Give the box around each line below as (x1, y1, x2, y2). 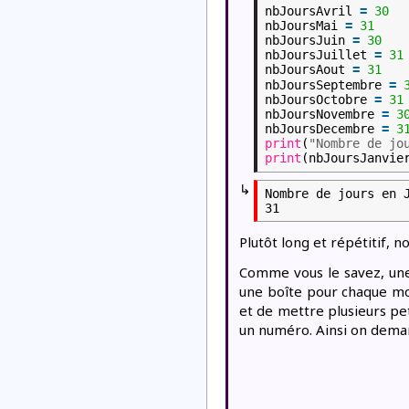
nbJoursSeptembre (265, 77, 389, 92)
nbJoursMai (265, 17, 345, 33)
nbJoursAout (265, 62, 352, 78)
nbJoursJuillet (265, 47, 374, 63)
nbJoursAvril (265, 3, 360, 18)
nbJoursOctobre (265, 91, 374, 107)
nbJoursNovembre (265, 106, 382, 121)
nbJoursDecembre (265, 121, 382, 137)
